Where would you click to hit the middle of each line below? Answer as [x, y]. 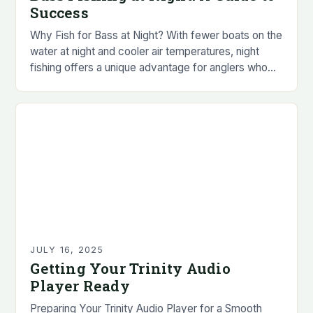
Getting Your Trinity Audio [130, 268]
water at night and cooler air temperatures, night [145, 51]
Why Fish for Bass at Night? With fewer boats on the [156, 35]
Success [59, 12]
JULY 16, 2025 [67, 249]
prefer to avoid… [71, 83]
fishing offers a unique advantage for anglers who [149, 67]
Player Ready [80, 285]
